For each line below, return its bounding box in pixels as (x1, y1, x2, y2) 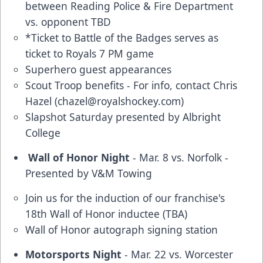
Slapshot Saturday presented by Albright (25, 110, 221, 124)
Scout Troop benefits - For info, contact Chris (25, 78, 237, 93)
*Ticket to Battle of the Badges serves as (25, 31, 218, 45)
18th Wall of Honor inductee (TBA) (25, 207, 187, 221)
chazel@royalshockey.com (58, 94, 181, 109)
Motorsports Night (25, 247, 122, 262)
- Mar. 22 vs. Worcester (122, 247, 233, 262)
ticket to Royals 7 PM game (25, 46, 154, 61)
